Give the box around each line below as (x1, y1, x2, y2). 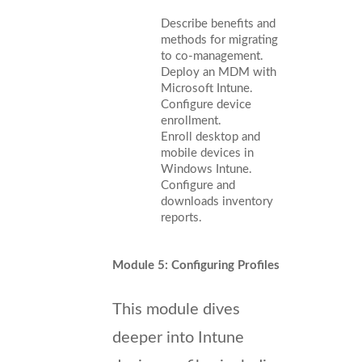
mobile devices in (161, 146, 254, 159)
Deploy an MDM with (161, 65, 276, 78)
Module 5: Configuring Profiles (112, 259, 280, 271)
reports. (161, 211, 202, 224)
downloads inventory (161, 195, 273, 208)
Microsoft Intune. (161, 82, 253, 95)
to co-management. (161, 49, 263, 62)
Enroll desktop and (161, 130, 260, 143)
